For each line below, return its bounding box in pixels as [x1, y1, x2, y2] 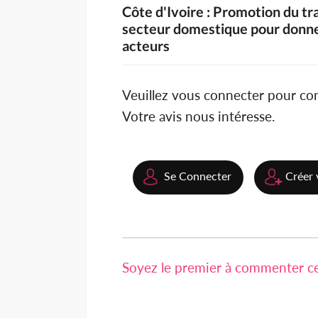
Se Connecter [164, 169, 231, 183]
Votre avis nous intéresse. [122, 108, 275, 125]
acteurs [122, 37, 170, 55]
